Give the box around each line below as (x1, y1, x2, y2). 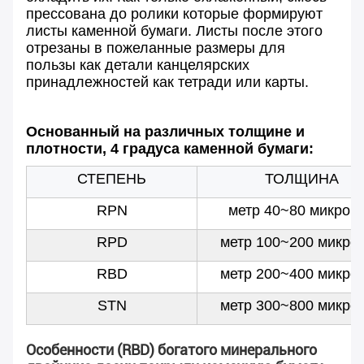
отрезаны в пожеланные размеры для (26, 40, 285, 57)
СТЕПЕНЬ (77, 171, 146, 188)
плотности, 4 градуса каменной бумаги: (26, 141, 314, 158)
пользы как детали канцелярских (26, 57, 249, 74)
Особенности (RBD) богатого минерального (26, 341, 317, 359)
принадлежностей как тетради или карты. (26, 74, 309, 91)
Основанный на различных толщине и (26, 123, 305, 141)
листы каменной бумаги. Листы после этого (26, 23, 323, 40)
